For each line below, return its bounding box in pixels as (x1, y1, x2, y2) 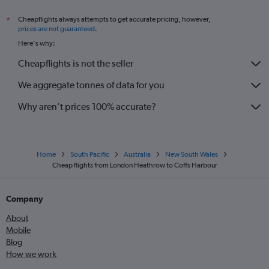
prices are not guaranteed (18, 24, 95, 33)
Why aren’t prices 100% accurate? (18, 101, 156, 113)
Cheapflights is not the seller (18, 58, 133, 70)
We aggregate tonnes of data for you (18, 79, 165, 91)
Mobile (6, 225, 31, 235)
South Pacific (70, 150, 109, 159)
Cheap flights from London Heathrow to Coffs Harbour (52, 160, 217, 169)
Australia (124, 150, 151, 159)
